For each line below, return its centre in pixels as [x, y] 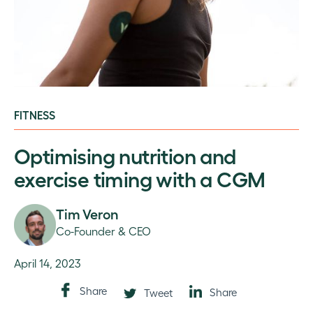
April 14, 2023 [48, 263]
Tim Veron [88, 213]
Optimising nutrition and [125, 155]
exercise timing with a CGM [140, 178]
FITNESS [35, 115]
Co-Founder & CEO [103, 231]
